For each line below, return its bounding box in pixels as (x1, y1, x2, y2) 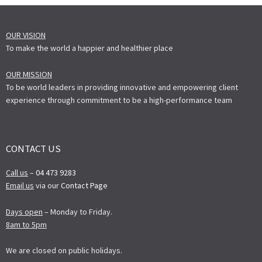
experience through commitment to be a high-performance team (6, 94, 232, 105)
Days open (6, 206, 43, 217)
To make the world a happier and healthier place (6, 43, 173, 54)
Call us (6, 167, 28, 178)
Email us (6, 180, 34, 191)
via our (34, 180, 61, 191)
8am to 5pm (6, 219, 47, 230)
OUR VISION (6, 30, 46, 41)
